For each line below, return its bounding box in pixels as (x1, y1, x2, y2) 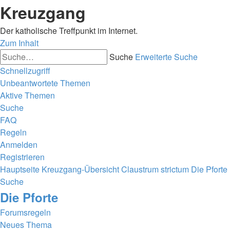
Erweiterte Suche (135, 51, 198, 63)
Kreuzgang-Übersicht (42, 163, 119, 175)
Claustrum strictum (121, 163, 189, 175)
